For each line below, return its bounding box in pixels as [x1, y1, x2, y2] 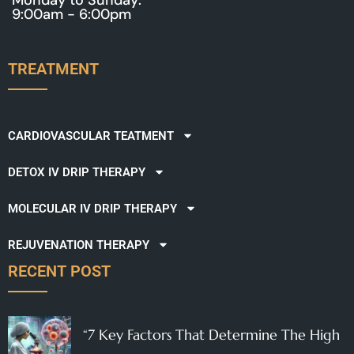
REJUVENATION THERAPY [8, 237, 149, 252]
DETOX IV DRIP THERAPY [8, 164, 145, 179]
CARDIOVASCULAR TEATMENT [8, 128, 174, 143]
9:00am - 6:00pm [12, 4, 131, 24]
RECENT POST [8, 261, 111, 281]
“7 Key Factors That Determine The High [83, 326, 340, 344]
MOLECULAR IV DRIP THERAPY [8, 201, 177, 216]
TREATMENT [8, 58, 99, 78]
